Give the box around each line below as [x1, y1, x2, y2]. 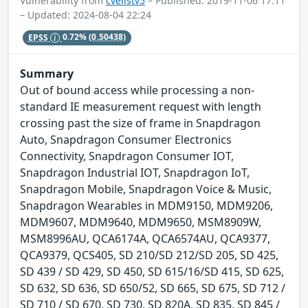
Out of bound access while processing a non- [20, 82, 254, 98]
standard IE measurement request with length [20, 99, 261, 115]
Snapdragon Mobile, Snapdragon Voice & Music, [20, 181, 272, 197]
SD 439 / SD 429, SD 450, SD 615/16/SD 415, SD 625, [20, 264, 284, 280]
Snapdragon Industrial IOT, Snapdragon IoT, [20, 165, 250, 181]
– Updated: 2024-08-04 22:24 [20, 8, 151, 22]
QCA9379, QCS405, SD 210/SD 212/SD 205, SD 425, [20, 247, 278, 263]
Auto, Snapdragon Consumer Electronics [20, 132, 232, 148]
